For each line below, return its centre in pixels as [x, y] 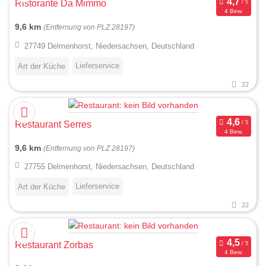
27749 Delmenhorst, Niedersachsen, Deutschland [109, 46]
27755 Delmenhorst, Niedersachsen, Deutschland [109, 166]
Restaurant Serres [53, 124]
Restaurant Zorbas [54, 245]
